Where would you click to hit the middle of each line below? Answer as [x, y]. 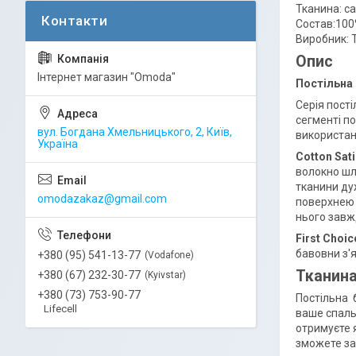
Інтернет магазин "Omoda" [106, 77]
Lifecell [60, 308]
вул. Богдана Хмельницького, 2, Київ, [135, 132]
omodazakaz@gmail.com [102, 199]
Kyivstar [165, 275]
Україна [58, 144]
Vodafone [169, 255]
